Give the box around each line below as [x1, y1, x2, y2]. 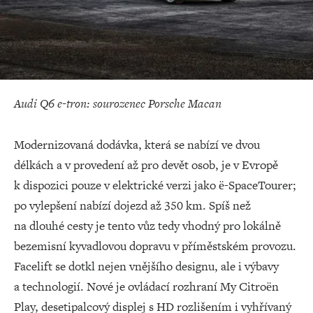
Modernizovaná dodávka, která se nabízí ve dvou [14, 136, 260, 153]
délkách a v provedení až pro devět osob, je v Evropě [14, 156, 278, 173]
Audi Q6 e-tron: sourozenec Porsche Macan [14, 94, 221, 112]
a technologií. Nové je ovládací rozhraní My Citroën [14, 277, 279, 295]
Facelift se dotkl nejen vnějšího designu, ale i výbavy [14, 257, 279, 275]
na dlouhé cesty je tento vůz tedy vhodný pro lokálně [14, 217, 281, 234]
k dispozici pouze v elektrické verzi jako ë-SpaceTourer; [14, 176, 296, 194]
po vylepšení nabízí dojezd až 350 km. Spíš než [14, 196, 251, 214]
